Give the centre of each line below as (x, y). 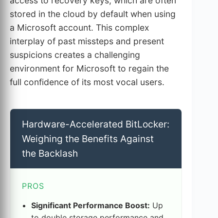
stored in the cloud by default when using (93, 14)
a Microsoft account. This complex (80, 28)
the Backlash (50, 154)
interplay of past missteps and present (87, 41)
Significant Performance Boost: (91, 205)
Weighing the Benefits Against (88, 139)
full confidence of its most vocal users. (87, 82)
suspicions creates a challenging (75, 55)
